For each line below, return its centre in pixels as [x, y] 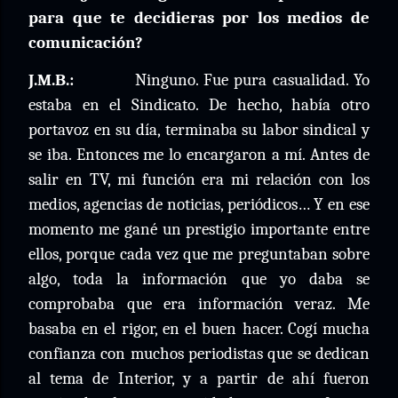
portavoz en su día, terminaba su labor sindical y [199, 130]
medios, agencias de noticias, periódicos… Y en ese [199, 204]
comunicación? [86, 43]
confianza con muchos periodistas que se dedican [199, 354]
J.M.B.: [51, 80]
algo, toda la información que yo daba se [199, 279]
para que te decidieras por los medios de [199, 18]
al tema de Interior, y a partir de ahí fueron [199, 378]
